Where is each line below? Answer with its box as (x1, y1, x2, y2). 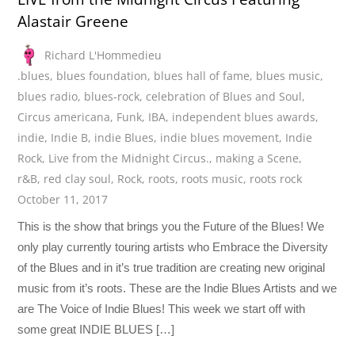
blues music (256, 67, 321, 83)
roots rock (250, 170, 303, 186)
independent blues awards (172, 109, 316, 124)
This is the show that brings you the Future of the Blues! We (17, 219, 325, 233)
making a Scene (216, 150, 300, 166)
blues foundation (56, 67, 148, 83)
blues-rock (84, 88, 140, 104)
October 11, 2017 (17, 191, 109, 207)
